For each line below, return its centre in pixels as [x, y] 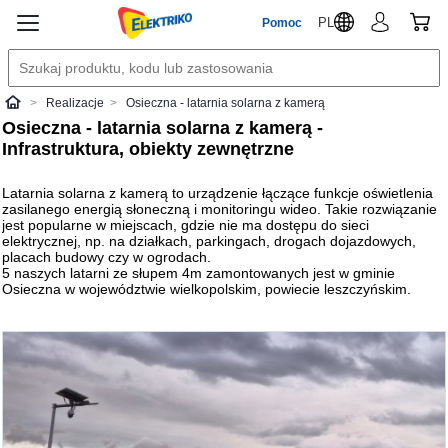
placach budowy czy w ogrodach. [107, 257]
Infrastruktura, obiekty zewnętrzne [148, 149]
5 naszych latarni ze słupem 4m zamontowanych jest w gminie [199, 273]
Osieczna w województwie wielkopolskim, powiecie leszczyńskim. [209, 289]
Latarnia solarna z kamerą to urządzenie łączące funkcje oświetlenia [218, 193]
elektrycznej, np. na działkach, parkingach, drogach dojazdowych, [209, 241]
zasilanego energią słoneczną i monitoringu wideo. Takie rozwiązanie [220, 209]
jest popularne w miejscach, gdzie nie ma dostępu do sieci [186, 225]
